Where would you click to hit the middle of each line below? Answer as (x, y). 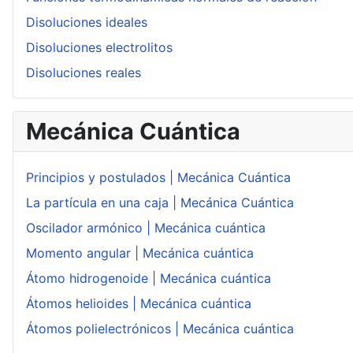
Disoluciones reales (84, 73)
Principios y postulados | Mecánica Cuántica (158, 178)
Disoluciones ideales (87, 22)
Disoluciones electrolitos (99, 48)
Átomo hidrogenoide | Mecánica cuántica (149, 279)
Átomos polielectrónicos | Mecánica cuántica (160, 329)
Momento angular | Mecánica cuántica (140, 253)
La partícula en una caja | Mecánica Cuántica (160, 203)
